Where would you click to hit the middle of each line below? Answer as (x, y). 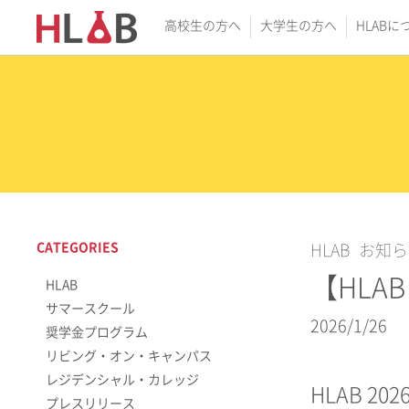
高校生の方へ (203, 26)
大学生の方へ (299, 26)
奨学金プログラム (97, 332)
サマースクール (90, 309)
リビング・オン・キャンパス (129, 356)
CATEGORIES (78, 247)
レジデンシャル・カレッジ (122, 380)
